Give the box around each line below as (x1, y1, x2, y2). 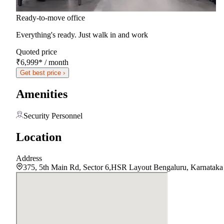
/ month (42, 57, 68, 66)
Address (16, 154, 42, 163)
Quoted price (16, 47, 57, 56)
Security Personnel (23, 111, 82, 120)
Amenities (16, 87, 67, 101)
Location (16, 130, 61, 144)
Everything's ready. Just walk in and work (16, 30, 148, 39)
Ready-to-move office (16, 13, 85, 22)
